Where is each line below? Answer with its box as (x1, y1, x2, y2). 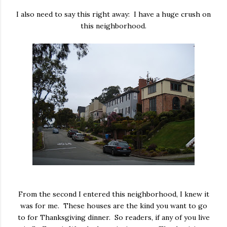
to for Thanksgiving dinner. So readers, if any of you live (17, 213, 210, 222)
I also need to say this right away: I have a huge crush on (16, 10, 211, 19)
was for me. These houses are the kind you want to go (20, 201, 207, 210)
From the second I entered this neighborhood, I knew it (18, 190, 209, 199)
